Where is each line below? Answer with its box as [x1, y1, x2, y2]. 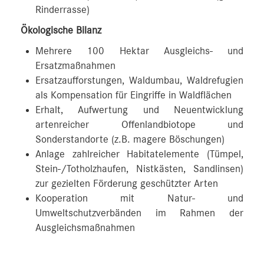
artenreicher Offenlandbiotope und [35, 119, 243, 130]
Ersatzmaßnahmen [35, 60, 115, 71]
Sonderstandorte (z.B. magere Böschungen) [35, 134, 225, 145]
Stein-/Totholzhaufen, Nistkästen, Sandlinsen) [35, 163, 243, 174]
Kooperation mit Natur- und [35, 193, 243, 204]
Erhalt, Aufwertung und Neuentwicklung [35, 104, 243, 115]
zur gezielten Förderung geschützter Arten [35, 178, 218, 189]
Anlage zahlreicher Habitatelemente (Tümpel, [35, 148, 243, 160]
